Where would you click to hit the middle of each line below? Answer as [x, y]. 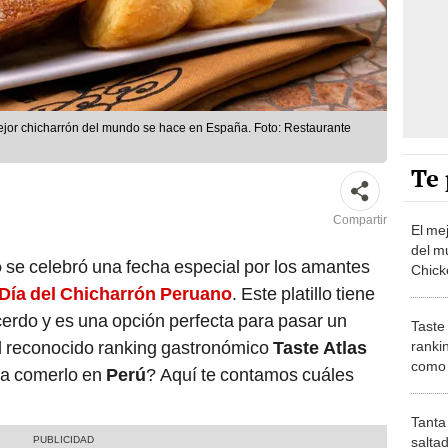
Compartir [360, 220]
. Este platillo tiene [303, 294]
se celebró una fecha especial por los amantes [186, 267]
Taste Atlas [320, 348]
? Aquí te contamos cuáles [250, 375]
